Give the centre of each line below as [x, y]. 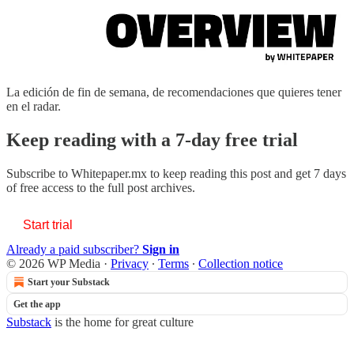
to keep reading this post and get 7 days [247, 173]
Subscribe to [39, 173]
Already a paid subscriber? [74, 249]
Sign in [161, 249]
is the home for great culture [122, 322]
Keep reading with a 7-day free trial [152, 139]
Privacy [130, 263]
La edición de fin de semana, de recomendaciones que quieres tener [174, 92]
